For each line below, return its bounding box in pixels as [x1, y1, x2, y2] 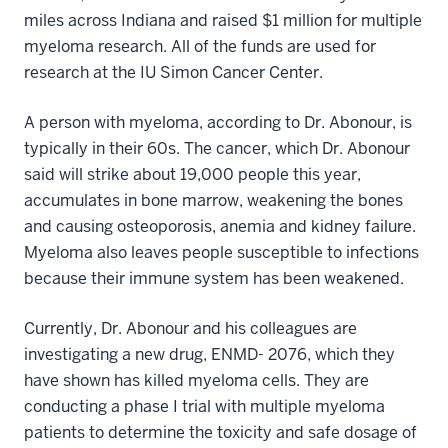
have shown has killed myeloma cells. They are [24, 370, 369, 391]
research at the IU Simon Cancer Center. [24, 62, 323, 83]
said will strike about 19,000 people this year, [24, 164, 361, 185]
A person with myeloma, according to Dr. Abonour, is [24, 112, 412, 133]
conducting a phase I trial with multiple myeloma [24, 396, 385, 417]
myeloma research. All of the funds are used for [24, 36, 376, 57]
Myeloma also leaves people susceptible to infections [24, 242, 419, 263]
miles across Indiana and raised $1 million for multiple [24, 10, 422, 31]
